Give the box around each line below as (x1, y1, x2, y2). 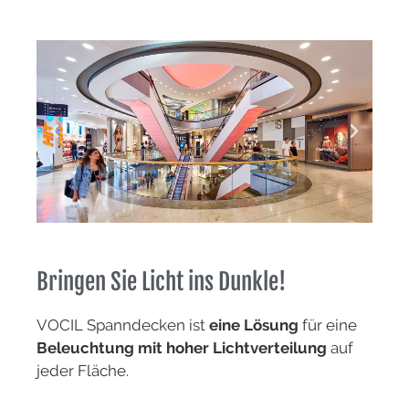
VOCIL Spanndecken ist (37, 316, 209, 335)
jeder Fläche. (37, 362, 129, 381)
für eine (299, 316, 357, 335)
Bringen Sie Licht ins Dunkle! (37, 267, 286, 297)
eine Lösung (209, 316, 299, 335)
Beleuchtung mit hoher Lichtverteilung (37, 339, 330, 358)
